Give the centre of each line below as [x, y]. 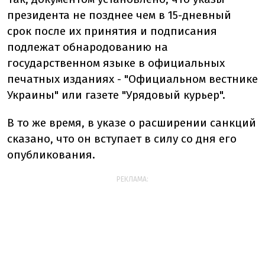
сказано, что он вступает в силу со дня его [122, 138]
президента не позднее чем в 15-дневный [119, 15]
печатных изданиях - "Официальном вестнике [132, 79]
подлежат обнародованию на [88, 47]
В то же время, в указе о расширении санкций [132, 122]
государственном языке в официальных [116, 63]
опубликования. [51, 154]
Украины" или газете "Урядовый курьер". [116, 95]
